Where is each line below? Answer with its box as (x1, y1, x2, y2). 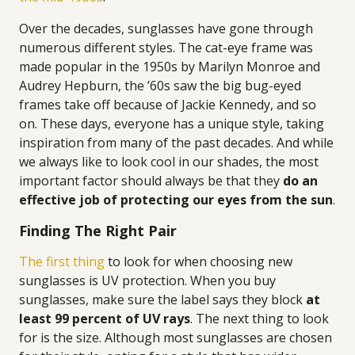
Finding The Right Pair (19, 221, 177, 240)
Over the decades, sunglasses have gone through (19, 20, 313, 37)
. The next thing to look (190, 310, 329, 327)
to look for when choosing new (105, 253, 292, 270)
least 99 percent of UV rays (19, 310, 190, 327)
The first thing (19, 253, 105, 270)
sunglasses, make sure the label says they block (19, 291, 306, 308)
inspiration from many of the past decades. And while (19, 134, 334, 151)
